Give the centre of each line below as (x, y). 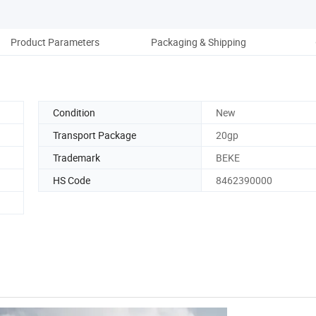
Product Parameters (55, 42)
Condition (74, 112)
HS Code (72, 180)
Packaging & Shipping (198, 42)
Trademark (77, 157)
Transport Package (95, 135)
